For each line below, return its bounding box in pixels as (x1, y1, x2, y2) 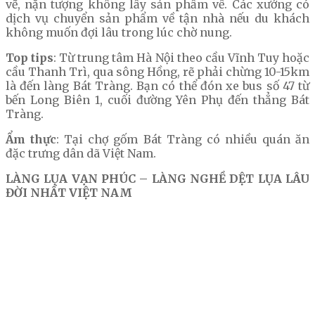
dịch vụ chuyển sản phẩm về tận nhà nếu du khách (6, 11, 309, 26)
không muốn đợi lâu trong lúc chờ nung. (6, 25, 232, 40)
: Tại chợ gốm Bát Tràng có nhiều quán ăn (56, 132, 310, 147)
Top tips (6, 51, 54, 65)
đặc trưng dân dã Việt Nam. (6, 146, 156, 161)
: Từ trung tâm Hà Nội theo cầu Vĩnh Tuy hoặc (53, 51, 310, 65)
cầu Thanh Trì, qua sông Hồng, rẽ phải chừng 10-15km (6, 65, 309, 79)
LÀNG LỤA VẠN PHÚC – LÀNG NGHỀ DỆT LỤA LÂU (6, 172, 309, 186)
